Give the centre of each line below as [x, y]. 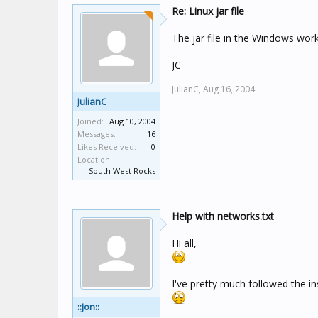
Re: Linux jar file [208, 11]
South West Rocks [122, 171]
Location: [95, 159]
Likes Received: [107, 147]
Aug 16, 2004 [229, 89]
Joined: [91, 121]
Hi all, [184, 243]
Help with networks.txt [223, 216]
